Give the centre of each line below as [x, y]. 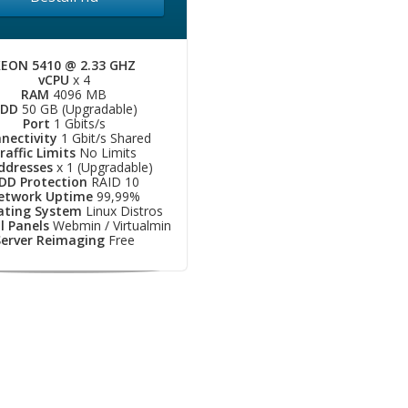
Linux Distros [122, 211]
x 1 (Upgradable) [103, 167]
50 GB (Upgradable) [77, 109]
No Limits [106, 153]
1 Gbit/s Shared [104, 138]
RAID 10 [113, 182]
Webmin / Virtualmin [110, 225]
